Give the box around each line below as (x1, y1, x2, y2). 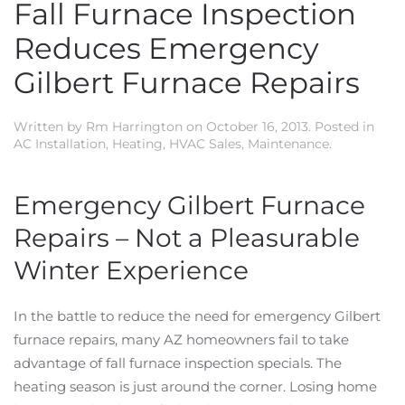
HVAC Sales (169, 136, 241, 152)
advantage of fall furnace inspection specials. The (14, 354, 342, 372)
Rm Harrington (86, 118, 183, 135)
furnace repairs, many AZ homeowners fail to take (14, 331, 349, 348)
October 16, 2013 (206, 118, 308, 135)
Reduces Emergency (14, 31, 319, 66)
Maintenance (248, 136, 329, 152)
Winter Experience (14, 255, 249, 286)
